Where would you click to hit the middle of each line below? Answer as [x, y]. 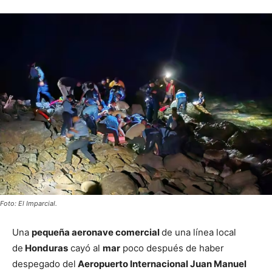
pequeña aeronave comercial [97, 232]
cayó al [85, 248]
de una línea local [199, 232]
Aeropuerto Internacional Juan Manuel [161, 263]
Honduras [46, 248]
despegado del [44, 263]
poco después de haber [172, 248]
